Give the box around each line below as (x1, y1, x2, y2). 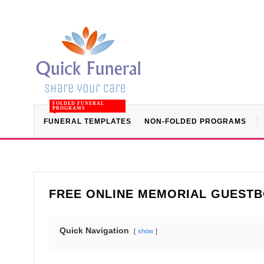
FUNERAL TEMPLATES (44, 117, 131, 126)
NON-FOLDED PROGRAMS (144, 117, 246, 126)
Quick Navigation (60, 226, 129, 235)
